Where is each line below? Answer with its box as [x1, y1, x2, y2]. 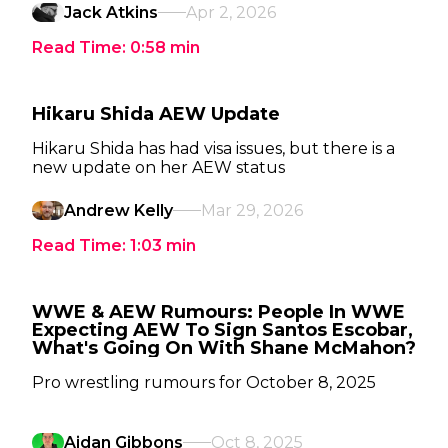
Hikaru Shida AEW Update [32, 103, 280, 125]
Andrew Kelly [64, 201, 173, 220]
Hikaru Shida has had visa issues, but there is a [32, 139, 395, 158]
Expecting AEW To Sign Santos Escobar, [32, 319, 413, 341]
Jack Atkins [64, 3, 158, 22]
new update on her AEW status [32, 158, 285, 177]
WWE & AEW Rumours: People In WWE [32, 301, 405, 323]
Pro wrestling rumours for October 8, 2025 [32, 373, 376, 392]
